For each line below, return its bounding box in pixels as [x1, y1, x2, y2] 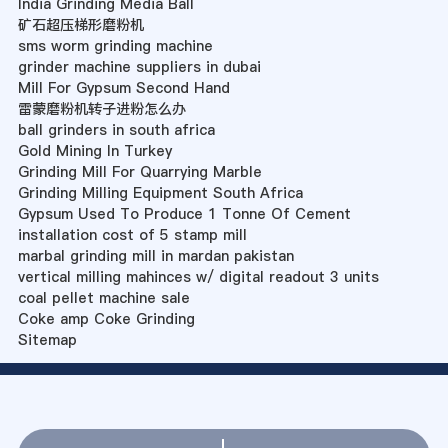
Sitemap [17, 330, 77, 351]
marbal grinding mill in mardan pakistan [17, 246, 294, 267]
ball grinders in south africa [17, 120, 215, 141]
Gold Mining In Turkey [17, 141, 172, 162]
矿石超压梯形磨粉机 [17, 15, 144, 36]
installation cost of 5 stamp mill [17, 225, 247, 246]
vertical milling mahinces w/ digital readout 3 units [17, 267, 379, 288]
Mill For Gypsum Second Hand [17, 78, 230, 99]
